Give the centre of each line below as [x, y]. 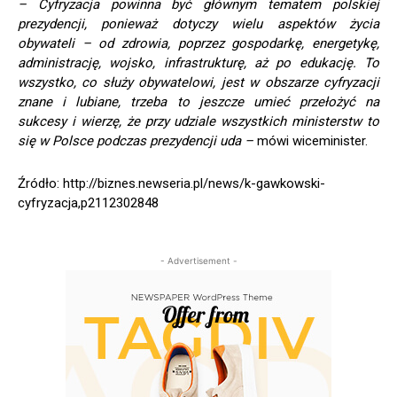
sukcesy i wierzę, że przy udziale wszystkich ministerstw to [198, 121]
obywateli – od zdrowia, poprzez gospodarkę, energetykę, [198, 43]
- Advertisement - [198, 260]
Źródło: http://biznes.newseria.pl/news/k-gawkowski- [171, 183]
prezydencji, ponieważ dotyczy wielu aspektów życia [198, 23]
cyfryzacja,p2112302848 [88, 202]
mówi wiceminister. [311, 140]
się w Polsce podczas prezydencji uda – [136, 140]
